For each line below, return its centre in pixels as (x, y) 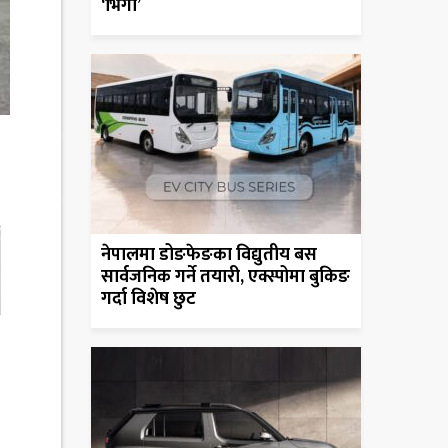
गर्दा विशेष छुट (148, 299)
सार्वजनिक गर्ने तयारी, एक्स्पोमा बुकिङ (225, 277)
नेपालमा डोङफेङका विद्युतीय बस (209, 255)
